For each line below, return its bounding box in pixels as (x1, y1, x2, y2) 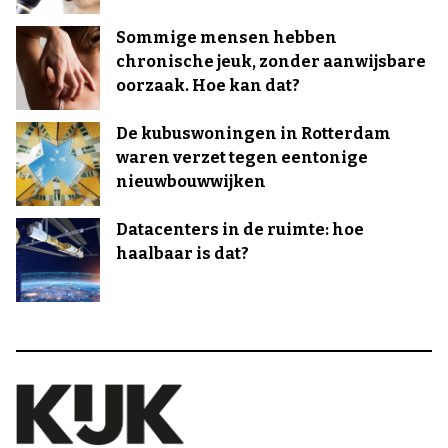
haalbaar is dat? (116, 244, 249, 263)
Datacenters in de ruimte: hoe (116, 220, 364, 239)
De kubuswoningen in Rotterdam (116, 124, 391, 143)
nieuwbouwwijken (116, 172, 266, 191)
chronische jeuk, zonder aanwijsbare (116, 52, 426, 71)
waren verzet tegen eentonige (116, 148, 368, 167)
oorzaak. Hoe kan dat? (116, 76, 300, 95)
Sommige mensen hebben (116, 28, 337, 47)
